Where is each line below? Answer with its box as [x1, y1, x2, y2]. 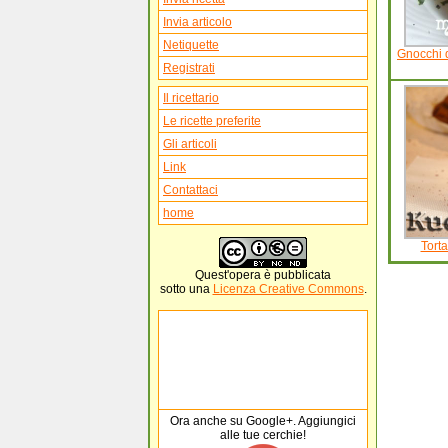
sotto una [159, 282, 213, 296]
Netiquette [163, 38, 219, 52]
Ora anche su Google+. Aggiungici [170, 414, 356, 428]
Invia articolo [163, 15, 232, 29]
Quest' [195, 268, 229, 282]
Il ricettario [163, 91, 219, 105]
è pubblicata [261, 268, 331, 282]
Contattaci [163, 183, 218, 197]
